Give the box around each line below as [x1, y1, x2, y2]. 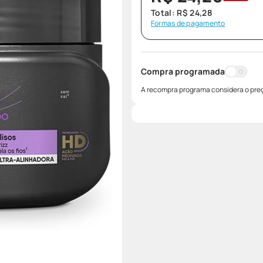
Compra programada [141, 66, 225, 77]
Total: [151, 7, 177, 18]
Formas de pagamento [151, 18, 225, 28]
